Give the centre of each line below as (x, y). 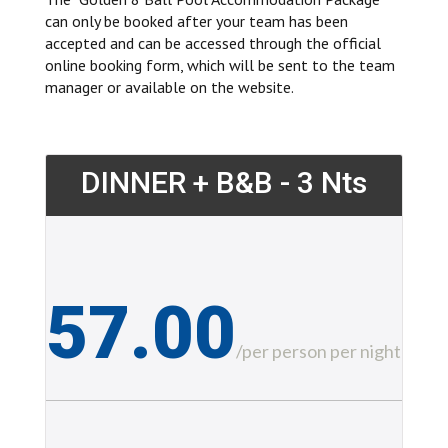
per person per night (322, 350)
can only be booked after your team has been (196, 20)
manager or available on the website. (169, 86)
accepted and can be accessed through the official (212, 42)
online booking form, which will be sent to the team (219, 64)
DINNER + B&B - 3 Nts (223, 182)
